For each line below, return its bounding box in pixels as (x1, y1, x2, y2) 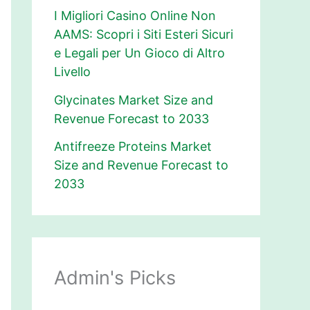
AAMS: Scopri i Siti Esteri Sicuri (54, 27, 233, 42)
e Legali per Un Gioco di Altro (54, 46, 225, 61)
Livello (54, 64, 91, 80)
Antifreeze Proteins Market (54, 139, 212, 154)
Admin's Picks (54, 266, 176, 290)
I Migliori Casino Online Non (54, 8, 216, 24)
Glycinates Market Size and (54, 92, 213, 107)
